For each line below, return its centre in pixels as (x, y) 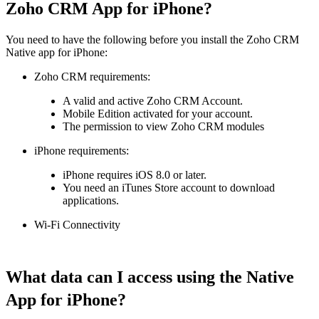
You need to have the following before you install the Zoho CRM (152, 40)
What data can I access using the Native (150, 277)
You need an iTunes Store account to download (169, 188)
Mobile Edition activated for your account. (158, 114)
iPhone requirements (80, 151)
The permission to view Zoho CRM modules (163, 127)
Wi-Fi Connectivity (77, 225)
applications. (91, 201)
